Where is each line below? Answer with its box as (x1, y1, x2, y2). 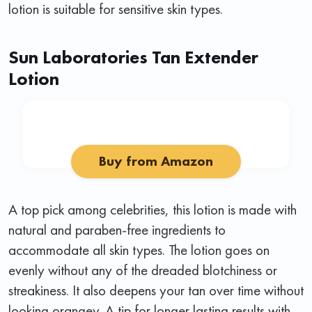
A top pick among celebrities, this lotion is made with (8, 199, 297, 219)
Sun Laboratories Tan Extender (8, 45, 258, 69)
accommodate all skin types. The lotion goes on (8, 240, 270, 259)
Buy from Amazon (99, 152, 213, 170)
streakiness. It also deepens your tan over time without (8, 280, 304, 299)
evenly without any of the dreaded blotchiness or (8, 260, 277, 279)
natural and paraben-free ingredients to (8, 219, 226, 239)
